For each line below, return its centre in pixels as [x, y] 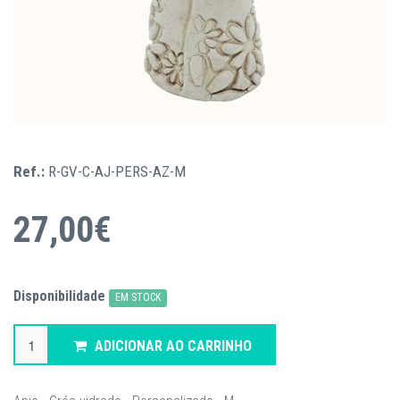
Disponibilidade [59, 296]
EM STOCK [138, 297]
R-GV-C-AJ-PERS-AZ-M [117, 171]
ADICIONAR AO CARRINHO [173, 346]
